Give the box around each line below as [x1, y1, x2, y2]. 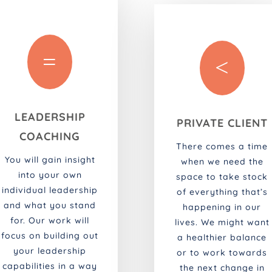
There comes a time [176, 141, 268, 152]
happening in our [183, 202, 262, 213]
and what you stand [4, 200, 97, 211]
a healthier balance [177, 232, 267, 243]
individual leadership [2, 185, 98, 196]
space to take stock [176, 171, 268, 183]
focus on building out [1, 230, 99, 242]
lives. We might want [174, 217, 270, 228]
